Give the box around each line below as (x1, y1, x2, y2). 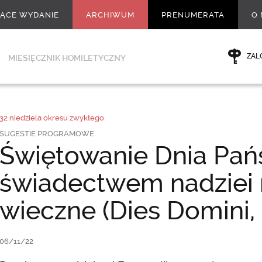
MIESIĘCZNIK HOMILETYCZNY (8, 53, 126, 63)
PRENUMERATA (161, 11, 225, 19)
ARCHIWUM (86, 11, 135, 19)
